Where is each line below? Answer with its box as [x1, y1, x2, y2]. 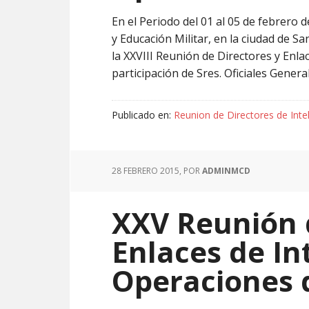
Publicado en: [112, 108, 174, 121]
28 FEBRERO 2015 [112, 165, 179, 177]
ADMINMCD [202, 165, 250, 177]
